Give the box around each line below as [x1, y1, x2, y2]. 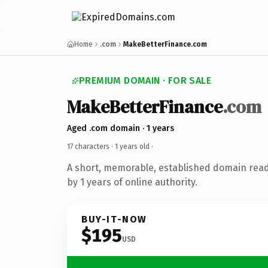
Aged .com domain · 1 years [67, 123, 174, 133]
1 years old [115, 142, 150, 151]
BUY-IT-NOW [81, 213, 147, 225]
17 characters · [67, 142, 115, 151]
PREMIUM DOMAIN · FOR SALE [79, 75, 211, 86]
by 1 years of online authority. [67, 176, 197, 188]
